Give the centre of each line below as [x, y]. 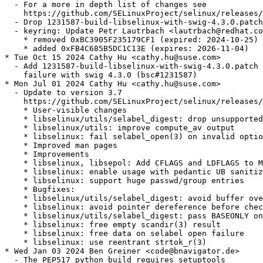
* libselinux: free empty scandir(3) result [113, 225]
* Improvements [47, 154]
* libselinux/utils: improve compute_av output [120, 128]
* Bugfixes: [40, 190]
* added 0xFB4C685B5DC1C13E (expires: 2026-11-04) [127, 49]
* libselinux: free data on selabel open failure [124, 234]
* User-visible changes [66, 110]
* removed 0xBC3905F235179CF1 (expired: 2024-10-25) [131, 40]
